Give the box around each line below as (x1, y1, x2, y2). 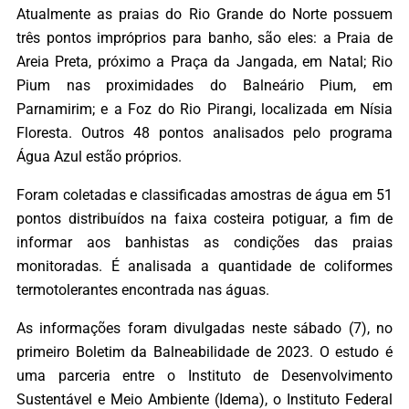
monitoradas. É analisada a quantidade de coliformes (16, 257, 393, 275)
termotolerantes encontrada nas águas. (16, 280, 269, 299)
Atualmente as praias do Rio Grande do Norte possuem (16, 5, 393, 23)
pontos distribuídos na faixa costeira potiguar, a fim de (16, 209, 393, 227)
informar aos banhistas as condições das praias (16, 233, 393, 251)
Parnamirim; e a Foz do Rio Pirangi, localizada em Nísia (16, 100, 393, 118)
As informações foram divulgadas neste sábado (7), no (16, 320, 393, 338)
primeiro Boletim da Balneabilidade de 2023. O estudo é (16, 343, 393, 362)
